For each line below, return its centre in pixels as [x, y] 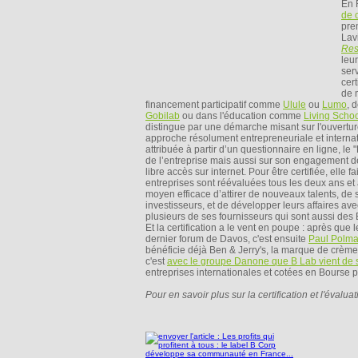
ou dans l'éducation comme [242, 116]
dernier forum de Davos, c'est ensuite [227, 239]
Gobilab [163, 116]
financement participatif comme [214, 105]
